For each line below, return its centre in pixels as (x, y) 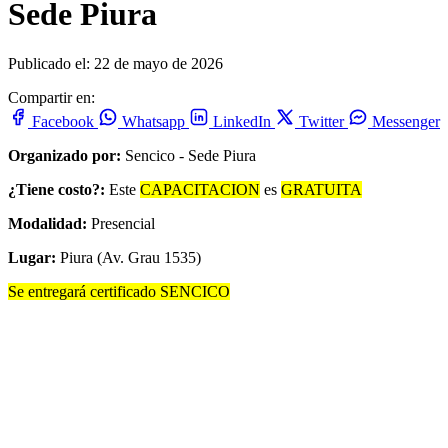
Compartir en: (51, 97)
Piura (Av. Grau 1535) (128, 257)
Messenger (406, 121)
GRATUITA (321, 189)
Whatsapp (153, 121)
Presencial (121, 223)
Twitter (321, 121)
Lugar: (32, 257)
